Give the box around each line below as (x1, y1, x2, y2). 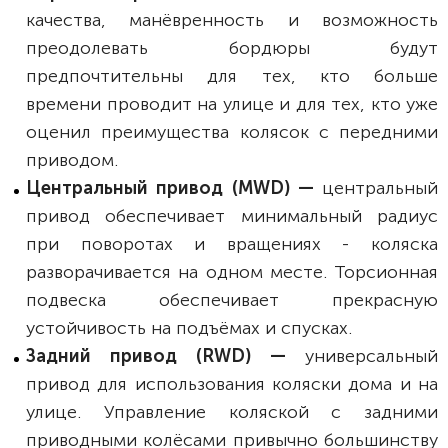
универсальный (305, 345, 438, 367)
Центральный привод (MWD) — (26, 177, 322, 199)
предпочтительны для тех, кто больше (26, 65, 438, 87)
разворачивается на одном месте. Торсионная (26, 261, 438, 283)
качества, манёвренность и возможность (26, 9, 438, 31)
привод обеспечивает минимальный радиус (26, 205, 438, 227)
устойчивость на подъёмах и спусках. (26, 317, 352, 339)
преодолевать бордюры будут (26, 37, 438, 59)
